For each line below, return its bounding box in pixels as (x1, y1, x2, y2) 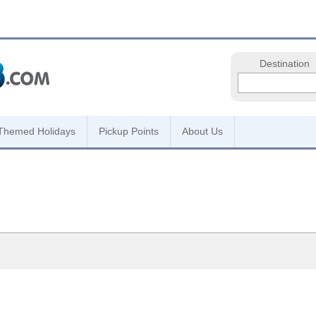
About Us (182, 126, 223, 137)
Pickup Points (99, 126, 159, 137)
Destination (259, 59, 310, 69)
